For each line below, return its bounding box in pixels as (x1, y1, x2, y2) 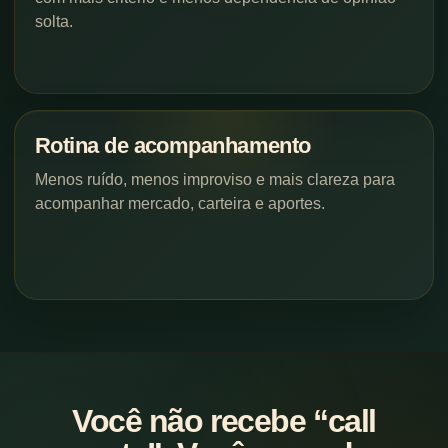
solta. (35, 12, 73, 30)
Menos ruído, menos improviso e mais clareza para (35, 170, 395, 188)
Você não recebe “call (72, 402, 376, 439)
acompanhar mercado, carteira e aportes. (35, 194, 325, 212)
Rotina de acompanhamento (35, 132, 311, 158)
